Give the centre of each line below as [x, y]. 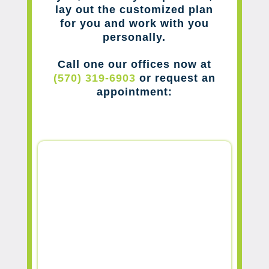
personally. [134, 37]
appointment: [134, 92]
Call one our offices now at [134, 64]
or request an [175, 78]
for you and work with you [134, 23]
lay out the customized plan [134, 9]
